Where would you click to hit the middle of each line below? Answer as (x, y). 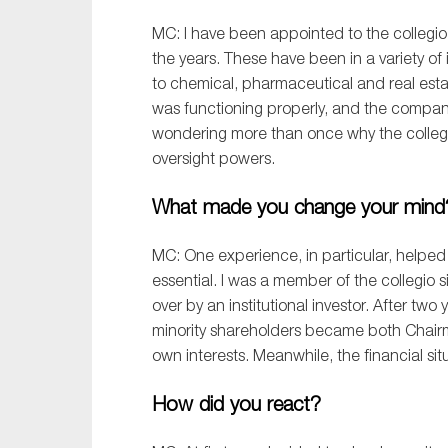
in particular (345, 255)
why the (376, 133)
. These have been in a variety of (329, 58)
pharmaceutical (295, 83)
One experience (239, 255)
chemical (202, 83)
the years (184, 58)
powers (243, 158)
